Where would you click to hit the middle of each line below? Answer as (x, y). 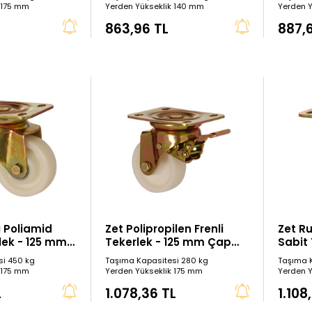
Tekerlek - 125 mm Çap (168, 242)
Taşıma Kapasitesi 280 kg (156, 260)
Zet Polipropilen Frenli (164, 228)
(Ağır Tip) (131, 255)
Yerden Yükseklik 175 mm (154, 271)
